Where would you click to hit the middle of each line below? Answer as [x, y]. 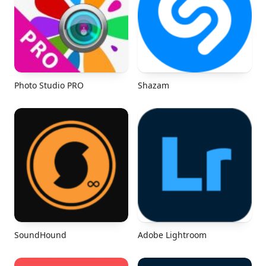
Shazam [153, 85]
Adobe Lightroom [172, 235]
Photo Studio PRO [49, 85]
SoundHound [40, 235]
